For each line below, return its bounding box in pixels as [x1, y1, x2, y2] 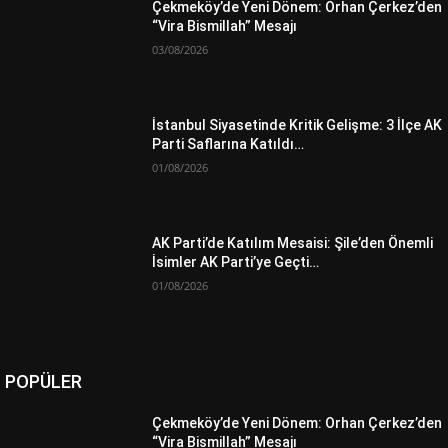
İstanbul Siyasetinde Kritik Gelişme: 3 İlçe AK [152, 116, 443, 133]
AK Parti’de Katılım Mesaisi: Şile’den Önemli [152, 234, 434, 251]
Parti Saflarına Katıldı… [152, 135, 305, 152]
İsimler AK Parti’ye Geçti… [152, 253, 320, 270]
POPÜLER [5, 370, 82, 392]
